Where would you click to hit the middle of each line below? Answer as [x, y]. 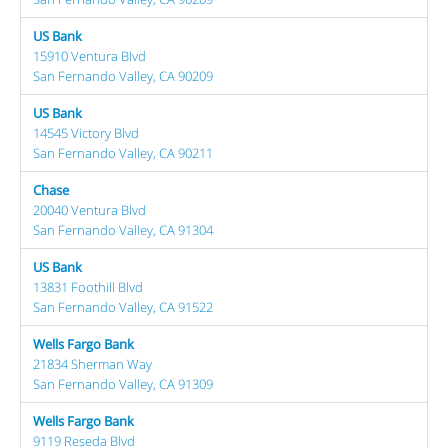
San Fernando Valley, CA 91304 [123, 229]
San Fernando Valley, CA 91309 [123, 383]
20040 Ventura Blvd [89, 209]
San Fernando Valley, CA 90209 [123, 75]
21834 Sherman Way [92, 363]
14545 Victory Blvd [86, 132]
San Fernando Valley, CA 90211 [123, 152]
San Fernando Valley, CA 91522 [123, 306]
